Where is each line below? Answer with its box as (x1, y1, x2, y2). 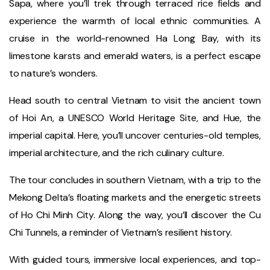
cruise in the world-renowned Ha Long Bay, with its (9, 32, 261, 45)
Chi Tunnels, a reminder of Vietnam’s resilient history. (9, 226, 232, 239)
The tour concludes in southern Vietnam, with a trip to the (9, 174, 261, 187)
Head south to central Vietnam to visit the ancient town (9, 94, 261, 107)
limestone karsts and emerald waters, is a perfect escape (9, 49, 261, 63)
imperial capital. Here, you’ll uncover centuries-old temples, (9, 129, 261, 142)
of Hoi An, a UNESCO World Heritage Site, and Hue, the (9, 111, 261, 125)
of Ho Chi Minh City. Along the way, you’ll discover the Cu (9, 209, 261, 222)
